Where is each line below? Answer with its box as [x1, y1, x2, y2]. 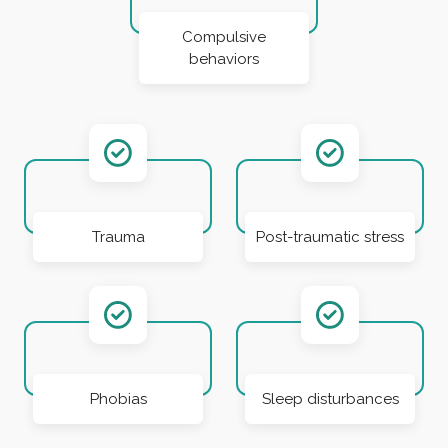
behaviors [189, 49, 259, 68]
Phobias [89, 389, 147, 408]
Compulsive [182, 27, 266, 46]
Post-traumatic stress [256, 227, 404, 246]
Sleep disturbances [261, 389, 399, 408]
